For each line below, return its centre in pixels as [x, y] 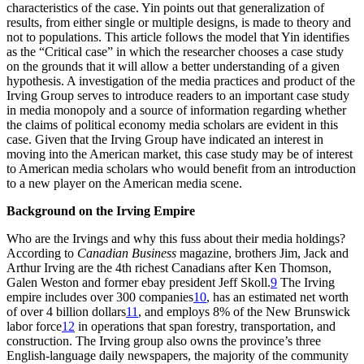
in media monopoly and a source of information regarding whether [176, 110]
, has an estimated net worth [277, 297]
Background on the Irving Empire [101, 210]
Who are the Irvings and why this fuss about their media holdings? [176, 238]
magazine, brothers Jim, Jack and [262, 253]
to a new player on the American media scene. [124, 183]
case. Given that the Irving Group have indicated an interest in [165, 139]
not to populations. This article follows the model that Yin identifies [178, 37]
